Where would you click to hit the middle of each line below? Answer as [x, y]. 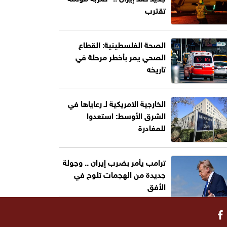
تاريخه [156, 68]
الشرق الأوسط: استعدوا [126, 115]
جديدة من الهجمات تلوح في [120, 174]
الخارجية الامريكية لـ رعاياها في [117, 103]
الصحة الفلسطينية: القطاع [122, 44]
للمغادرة [152, 127]
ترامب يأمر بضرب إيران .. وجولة [114, 161]
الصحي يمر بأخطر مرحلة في [120, 56]
